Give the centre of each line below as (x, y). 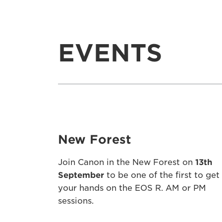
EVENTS (110, 53)
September (81, 175)
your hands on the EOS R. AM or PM (132, 188)
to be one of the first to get (162, 175)
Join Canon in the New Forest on (127, 162)
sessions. (76, 201)
